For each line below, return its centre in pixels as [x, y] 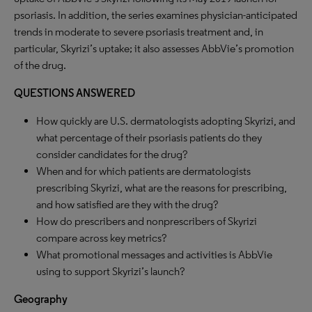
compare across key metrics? [101, 238]
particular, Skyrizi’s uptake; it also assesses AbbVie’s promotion [154, 48]
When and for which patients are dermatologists [143, 171]
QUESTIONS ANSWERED [75, 93]
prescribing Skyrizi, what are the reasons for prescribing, [162, 188]
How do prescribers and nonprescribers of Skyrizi [147, 221]
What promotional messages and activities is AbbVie [154, 255]
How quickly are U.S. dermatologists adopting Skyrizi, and [166, 121]
